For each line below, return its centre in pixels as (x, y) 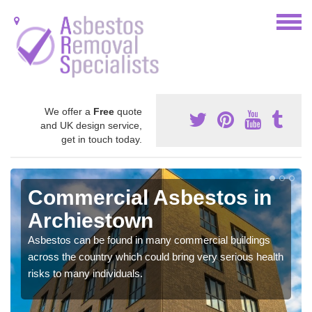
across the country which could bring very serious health (156, 256)
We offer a (69, 111)
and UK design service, (91, 125)
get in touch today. (102, 139)
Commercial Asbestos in (150, 197)
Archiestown (91, 220)
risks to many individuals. (85, 273)
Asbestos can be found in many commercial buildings (149, 240)
